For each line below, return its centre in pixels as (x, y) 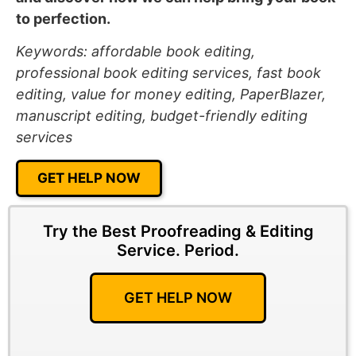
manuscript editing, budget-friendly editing (162, 116)
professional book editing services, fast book (168, 73)
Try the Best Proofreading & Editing (178, 231)
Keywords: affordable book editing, (135, 52)
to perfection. (63, 18)
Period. (212, 250)
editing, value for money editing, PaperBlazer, (171, 95)
